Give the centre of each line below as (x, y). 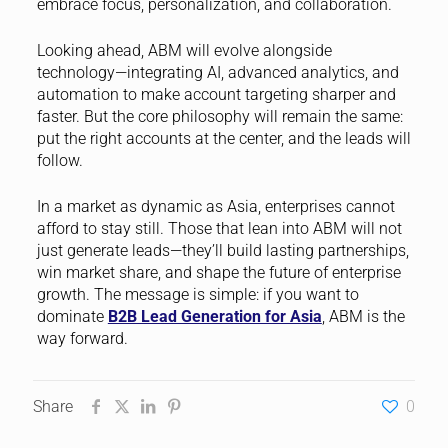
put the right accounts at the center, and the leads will (223, 138)
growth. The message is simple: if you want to (197, 294)
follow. (59, 160)
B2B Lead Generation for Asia (214, 316)
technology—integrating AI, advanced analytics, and (217, 72)
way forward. (82, 338)
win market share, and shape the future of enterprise (218, 272)
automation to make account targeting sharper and (216, 94)
